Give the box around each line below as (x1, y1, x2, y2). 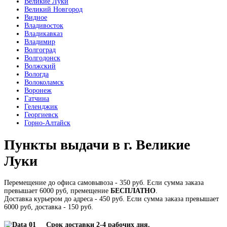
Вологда (24, 70, 49, 79)
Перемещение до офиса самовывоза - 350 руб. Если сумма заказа (4, 178, 204, 186)
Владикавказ (24, 30, 63, 38)
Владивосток (24, 22, 63, 30)
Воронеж (24, 87, 52, 95)
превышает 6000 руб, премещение (4, 186, 110, 195)
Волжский (24, 62, 56, 70)
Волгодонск (24, 54, 60, 62)
